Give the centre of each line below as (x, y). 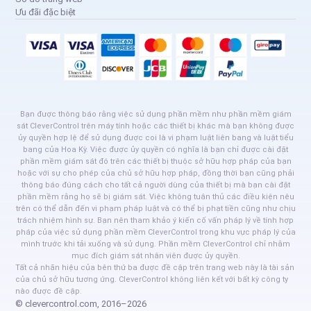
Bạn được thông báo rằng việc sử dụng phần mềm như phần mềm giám (155, 114)
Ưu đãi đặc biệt (46, 12)
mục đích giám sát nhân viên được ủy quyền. (155, 255)
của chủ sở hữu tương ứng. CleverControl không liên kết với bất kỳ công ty (152, 279)
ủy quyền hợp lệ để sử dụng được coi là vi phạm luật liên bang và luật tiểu (155, 137)
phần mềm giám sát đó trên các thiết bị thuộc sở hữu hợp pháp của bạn (155, 161)
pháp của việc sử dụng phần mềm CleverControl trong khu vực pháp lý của (155, 232)
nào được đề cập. (49, 291)
